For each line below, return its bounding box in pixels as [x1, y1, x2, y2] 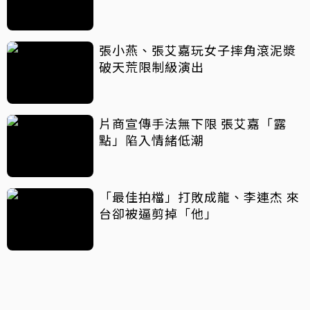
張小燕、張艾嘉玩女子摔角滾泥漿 [99, 41, 296, 60]
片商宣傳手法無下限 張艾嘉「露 [99, 114, 286, 133]
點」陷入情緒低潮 [99, 131, 204, 149]
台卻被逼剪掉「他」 [99, 204, 217, 223]
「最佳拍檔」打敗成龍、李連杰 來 [99, 188, 300, 206]
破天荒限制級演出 [99, 57, 204, 76]
